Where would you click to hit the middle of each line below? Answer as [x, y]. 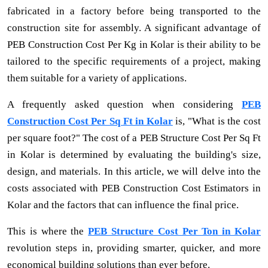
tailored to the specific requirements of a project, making [134, 61]
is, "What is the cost [217, 121]
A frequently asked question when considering [124, 104]
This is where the [48, 231]
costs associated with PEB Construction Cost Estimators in [134, 188]
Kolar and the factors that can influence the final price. [123, 205]
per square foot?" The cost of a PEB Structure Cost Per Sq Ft [134, 138]
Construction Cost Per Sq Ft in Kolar [90, 121]
